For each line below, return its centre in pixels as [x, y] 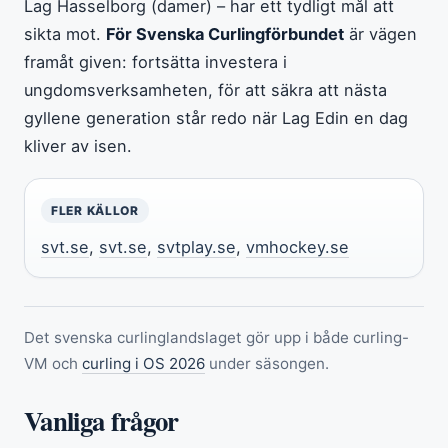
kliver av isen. [78, 145]
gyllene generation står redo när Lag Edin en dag [216, 117]
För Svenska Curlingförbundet [225, 33]
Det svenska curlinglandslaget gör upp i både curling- [216, 337]
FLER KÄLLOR [95, 210]
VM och [53, 363]
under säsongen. [267, 363]
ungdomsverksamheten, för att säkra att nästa [205, 89]
